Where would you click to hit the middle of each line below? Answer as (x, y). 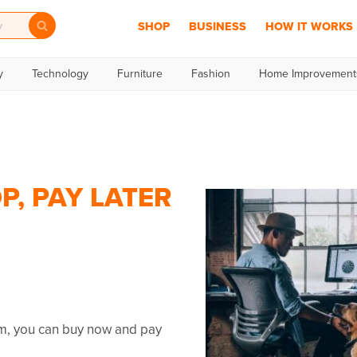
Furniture (140, 74)
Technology (60, 74)
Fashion (211, 74)
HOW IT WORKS (309, 26)
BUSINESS (217, 26)
